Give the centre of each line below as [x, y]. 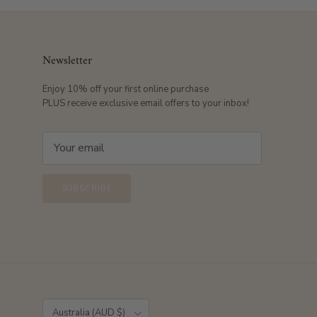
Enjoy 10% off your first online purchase [126, 89]
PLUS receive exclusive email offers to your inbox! [146, 103]
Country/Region [67, 303]
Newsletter [67, 60]
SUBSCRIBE [87, 188]
